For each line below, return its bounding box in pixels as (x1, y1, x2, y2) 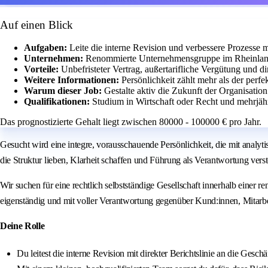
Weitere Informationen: (24, 75, 121, 86)
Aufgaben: (24, 42, 69, 53)
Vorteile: (24, 64, 61, 75)
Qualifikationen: (24, 96, 92, 107)
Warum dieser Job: (24, 86, 104, 96)
